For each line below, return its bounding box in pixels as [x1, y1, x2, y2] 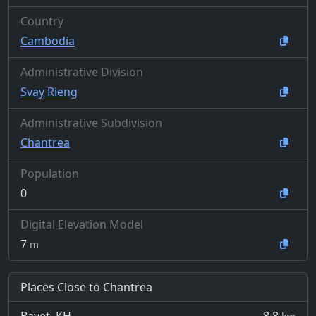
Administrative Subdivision [20, 115, 162, 130]
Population [20, 166, 79, 181]
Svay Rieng [20, 83, 78, 99]
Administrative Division [20, 64, 143, 80]
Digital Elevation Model [20, 217, 143, 232]
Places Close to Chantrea [20, 279, 152, 295]
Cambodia [20, 32, 75, 49]
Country [20, 13, 63, 29]
